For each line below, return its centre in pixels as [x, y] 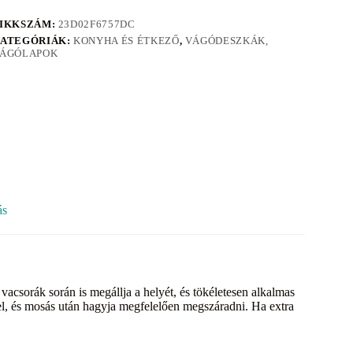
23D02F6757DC [97, 24]
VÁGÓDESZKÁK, [227, 41]
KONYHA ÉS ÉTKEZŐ [126, 41]
